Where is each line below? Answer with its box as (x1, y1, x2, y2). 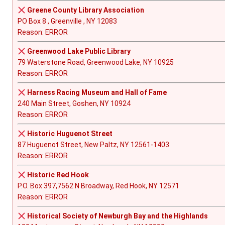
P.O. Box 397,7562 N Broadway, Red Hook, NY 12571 (18, 182, 179, 190)
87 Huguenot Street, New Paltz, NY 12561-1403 (18, 141, 169, 149)
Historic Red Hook (27, 171, 89, 179)
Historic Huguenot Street (27, 130, 113, 138)
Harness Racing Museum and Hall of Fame (27, 88, 167, 97)
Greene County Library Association (27, 6, 144, 15)
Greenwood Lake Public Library (27, 47, 131, 56)
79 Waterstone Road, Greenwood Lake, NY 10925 (18, 58, 174, 67)
